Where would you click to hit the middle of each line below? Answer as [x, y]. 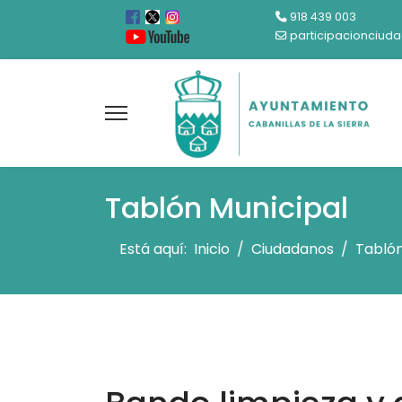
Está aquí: [157, 249]
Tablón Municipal [227, 207]
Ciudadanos [293, 249]
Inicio [212, 249]
